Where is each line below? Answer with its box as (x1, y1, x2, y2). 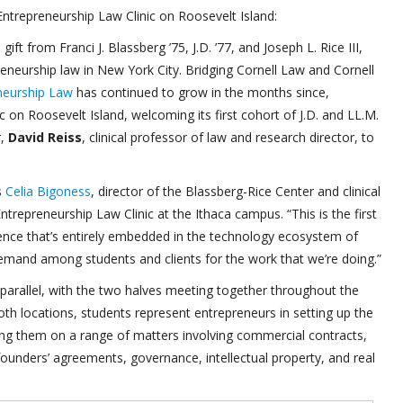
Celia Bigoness (5, 183, 91, 200)
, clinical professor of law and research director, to (82, 129, 374, 146)
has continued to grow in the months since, (73, 84, 329, 101)
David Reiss (8, 129, 82, 146)
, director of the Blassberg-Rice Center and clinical (91, 183, 381, 200)
